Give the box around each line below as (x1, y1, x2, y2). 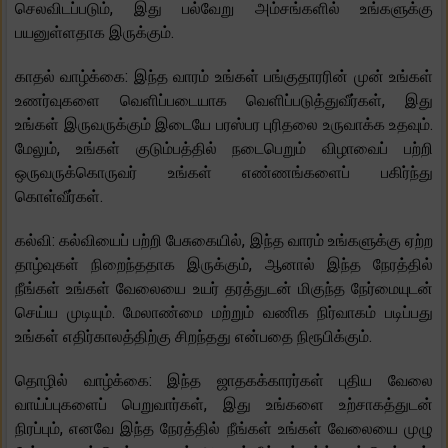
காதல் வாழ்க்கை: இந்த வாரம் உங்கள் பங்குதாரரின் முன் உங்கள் (15, 67, 433, 87)
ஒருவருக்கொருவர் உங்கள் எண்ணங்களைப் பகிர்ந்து (15, 163, 433, 183)
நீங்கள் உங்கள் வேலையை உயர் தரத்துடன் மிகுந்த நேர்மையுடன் (15, 279, 433, 299)
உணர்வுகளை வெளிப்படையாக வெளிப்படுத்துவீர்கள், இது (15, 91, 433, 111)
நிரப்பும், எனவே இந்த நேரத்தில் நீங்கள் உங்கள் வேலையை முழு (15, 419, 433, 439)
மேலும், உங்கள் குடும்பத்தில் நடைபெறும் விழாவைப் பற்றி (15, 139, 433, 159)
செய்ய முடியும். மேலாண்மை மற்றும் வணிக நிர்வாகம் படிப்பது (15, 303, 433, 323)
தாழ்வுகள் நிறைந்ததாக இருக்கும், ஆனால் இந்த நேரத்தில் (15, 255, 433, 275)
